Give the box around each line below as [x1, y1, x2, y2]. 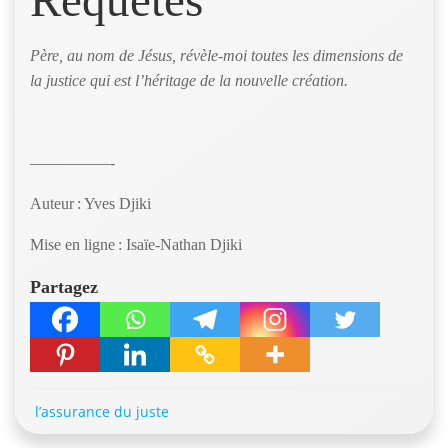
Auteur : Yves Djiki [30, 195, 155, 213]
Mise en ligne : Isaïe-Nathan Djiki [30, 236, 246, 254]
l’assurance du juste [35, 402, 169, 422]
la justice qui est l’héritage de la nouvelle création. [30, 72, 352, 90]
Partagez [30, 277, 98, 298]
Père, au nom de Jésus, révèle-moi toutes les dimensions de [30, 47, 403, 65]
